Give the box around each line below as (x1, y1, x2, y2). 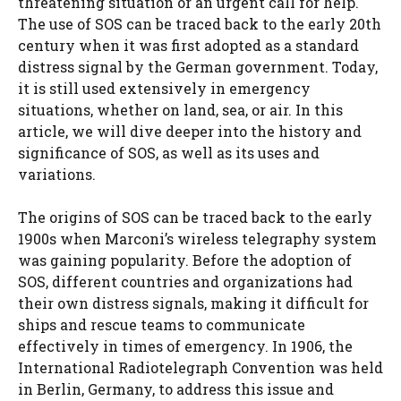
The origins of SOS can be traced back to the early (18, 207, 372, 226)
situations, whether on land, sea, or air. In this (18, 99, 343, 119)
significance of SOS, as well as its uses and (18, 142, 320, 162)
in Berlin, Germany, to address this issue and (18, 379, 334, 398)
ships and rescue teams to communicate (18, 314, 305, 334)
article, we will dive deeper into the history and (18, 121, 362, 141)
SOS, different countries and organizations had (18, 271, 353, 291)
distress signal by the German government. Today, (18, 56, 378, 76)
